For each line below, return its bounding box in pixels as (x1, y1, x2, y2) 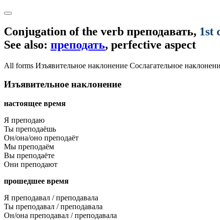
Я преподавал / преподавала (4, 193, 98, 202)
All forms (4, 61, 35, 70)
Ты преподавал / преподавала (4, 202, 103, 211)
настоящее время (4, 99, 66, 108)
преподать (51, 38, 105, 51)
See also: (4, 38, 51, 51)
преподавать (127, 25, 193, 38)
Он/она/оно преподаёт (4, 134, 79, 142)
